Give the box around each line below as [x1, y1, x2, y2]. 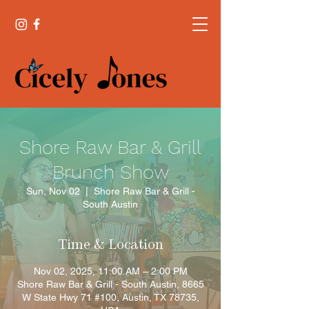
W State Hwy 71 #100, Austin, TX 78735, [21, 292, 199, 303]
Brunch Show [52, 161, 169, 183]
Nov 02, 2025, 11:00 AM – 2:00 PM [33, 266, 188, 277]
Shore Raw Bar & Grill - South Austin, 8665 [17, 279, 204, 290]
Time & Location [57, 238, 163, 252]
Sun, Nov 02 [26, 186, 80, 197]
